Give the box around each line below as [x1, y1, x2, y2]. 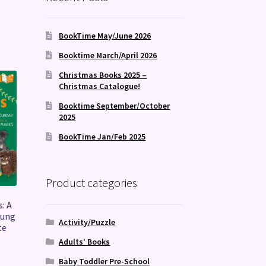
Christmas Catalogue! [59, 81, 141, 92]
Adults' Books [59, 236, 110, 247]
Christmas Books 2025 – [59, 69, 147, 81]
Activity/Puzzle [59, 216, 116, 227]
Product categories [45, 175, 137, 191]
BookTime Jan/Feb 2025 [59, 131, 146, 142]
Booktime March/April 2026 [59, 50, 157, 61]
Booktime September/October [59, 100, 170, 112]
